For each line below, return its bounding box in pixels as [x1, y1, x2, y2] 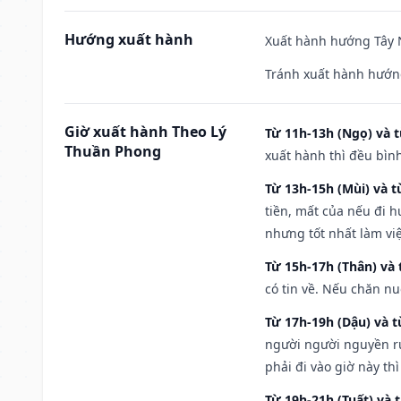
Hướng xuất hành [64, 29, 193, 49]
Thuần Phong [64, 141, 161, 161]
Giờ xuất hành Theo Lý [64, 121, 226, 141]
